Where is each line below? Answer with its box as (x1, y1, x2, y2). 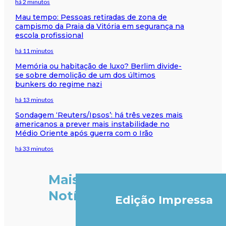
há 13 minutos (15, 95, 54, 103)
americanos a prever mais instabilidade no (15, 119, 170, 129)
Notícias (48, 188, 103, 204)
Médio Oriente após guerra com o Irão (15, 128, 153, 138)
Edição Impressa (115, 193, 213, 207)
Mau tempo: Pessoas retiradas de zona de (15, 12, 167, 22)
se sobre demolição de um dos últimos (15, 70, 156, 80)
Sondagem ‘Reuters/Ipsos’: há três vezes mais (15, 110, 183, 120)
